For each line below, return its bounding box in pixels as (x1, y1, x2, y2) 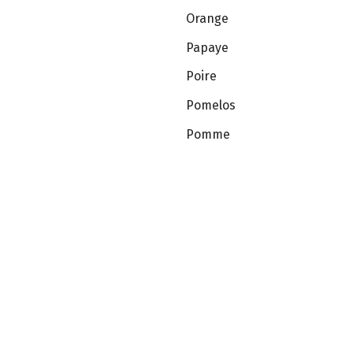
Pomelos (186, 98, 236, 113)
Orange (186, 10, 229, 26)
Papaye (186, 39, 229, 55)
